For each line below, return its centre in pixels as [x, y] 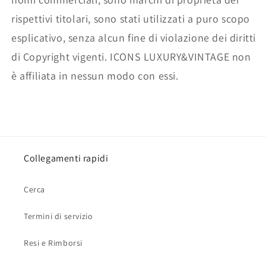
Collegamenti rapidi [66, 158]
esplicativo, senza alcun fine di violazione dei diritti [134, 37]
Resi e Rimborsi [53, 243]
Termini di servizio [58, 216]
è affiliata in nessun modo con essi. [95, 75]
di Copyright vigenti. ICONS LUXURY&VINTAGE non [131, 56]
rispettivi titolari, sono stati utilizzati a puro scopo [131, 18]
